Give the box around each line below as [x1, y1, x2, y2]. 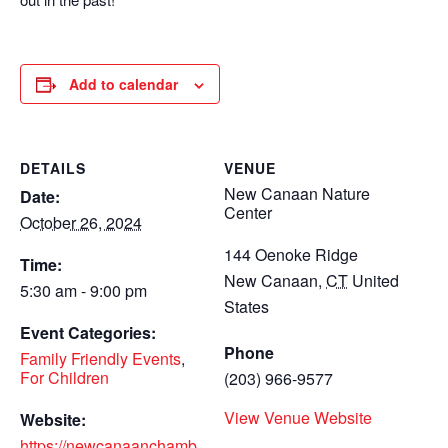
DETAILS [20, 158, 86, 179]
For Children [20, 366, 109, 390]
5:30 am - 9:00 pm [20, 279, 147, 303]
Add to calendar [69, 74, 178, 95]
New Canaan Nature [224, 182, 370, 206]
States [224, 295, 269, 319]
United [352, 269, 399, 293]
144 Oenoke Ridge [224, 243, 358, 267]
